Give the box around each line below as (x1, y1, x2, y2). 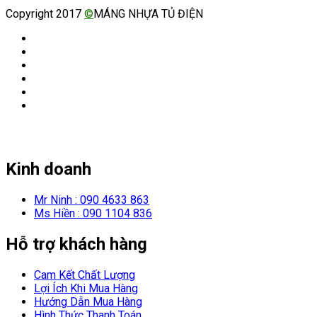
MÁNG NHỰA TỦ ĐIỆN (93, 7, 203, 21)
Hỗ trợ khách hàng (6, 234, 147, 254)
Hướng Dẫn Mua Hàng (34, 294, 142, 309)
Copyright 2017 (6, 7, 84, 21)
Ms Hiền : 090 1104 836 (34, 207, 152, 221)
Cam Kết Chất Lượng (34, 267, 135, 282)
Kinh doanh (6, 159, 91, 180)
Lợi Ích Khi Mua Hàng (34, 281, 138, 295)
